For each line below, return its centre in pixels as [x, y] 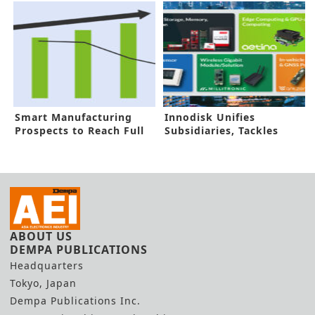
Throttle [37, 143]
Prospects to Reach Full [79, 130]
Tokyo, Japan [43, 283]
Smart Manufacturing [73, 117]
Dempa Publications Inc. [75, 301]
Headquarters [47, 266]
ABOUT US [41, 237]
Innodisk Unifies [210, 117]
